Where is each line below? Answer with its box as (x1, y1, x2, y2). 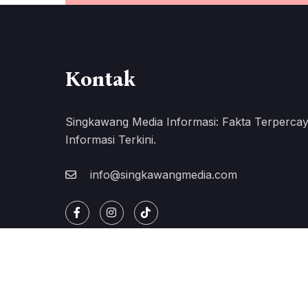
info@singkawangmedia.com (86, 167, 237, 181)
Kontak (65, 66, 135, 91)
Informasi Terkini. (65, 132, 156, 146)
